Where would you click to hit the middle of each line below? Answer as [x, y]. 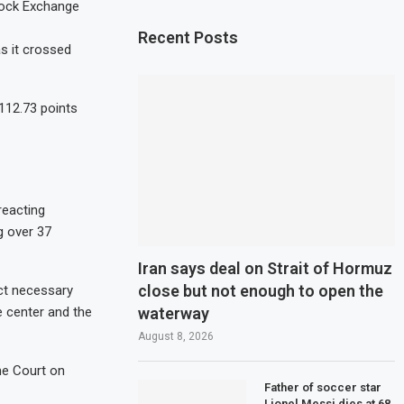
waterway [174, 313]
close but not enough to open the [261, 290]
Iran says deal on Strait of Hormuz [266, 268]
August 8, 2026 [176, 336]
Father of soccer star [323, 387]
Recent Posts [188, 37]
